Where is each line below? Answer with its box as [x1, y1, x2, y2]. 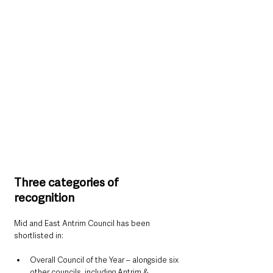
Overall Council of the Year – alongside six [30, 255, 180, 266]
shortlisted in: [14, 230, 63, 241]
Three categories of [14, 175, 121, 191]
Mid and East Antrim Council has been [14, 218, 152, 229]
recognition [14, 190, 74, 206]
